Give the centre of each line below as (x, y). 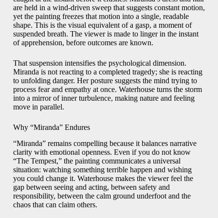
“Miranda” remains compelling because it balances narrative (105, 143)
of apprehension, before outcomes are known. (83, 42)
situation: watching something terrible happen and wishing (102, 169)
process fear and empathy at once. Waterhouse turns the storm (107, 89)
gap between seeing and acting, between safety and (91, 187)
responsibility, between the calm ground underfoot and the (102, 196)
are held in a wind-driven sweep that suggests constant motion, (109, 7)
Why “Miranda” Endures (51, 127)
